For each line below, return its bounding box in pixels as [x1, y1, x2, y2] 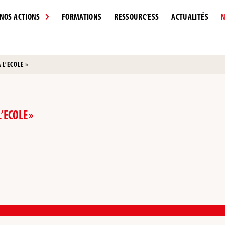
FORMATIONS [61, 12, 102, 22]
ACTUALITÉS [171, 12, 208, 22]
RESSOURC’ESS [114, 12, 159, 22]
